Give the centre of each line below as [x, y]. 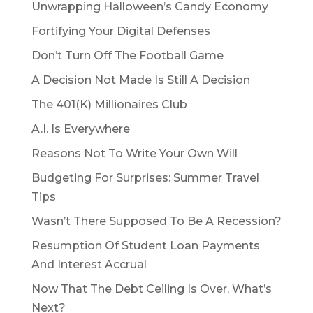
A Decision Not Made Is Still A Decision [140, 80]
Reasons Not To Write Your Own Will [134, 154]
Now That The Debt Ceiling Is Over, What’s [151, 289]
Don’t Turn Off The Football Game [127, 56]
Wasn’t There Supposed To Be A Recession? [156, 221]
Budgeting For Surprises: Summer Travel [145, 178]
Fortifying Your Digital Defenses [121, 31]
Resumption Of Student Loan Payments [145, 246]
